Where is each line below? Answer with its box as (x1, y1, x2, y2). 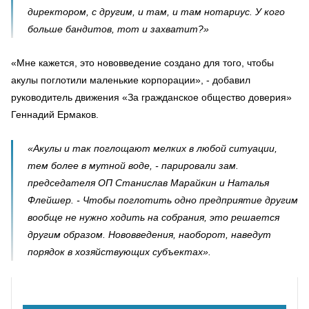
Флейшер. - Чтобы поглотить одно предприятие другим (28, 194, 298, 206)
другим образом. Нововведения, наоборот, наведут (28, 228, 271, 240)
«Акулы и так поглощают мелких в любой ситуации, (28, 142, 277, 154)
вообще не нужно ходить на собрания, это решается (28, 211, 279, 223)
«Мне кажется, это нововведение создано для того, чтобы (11, 57, 274, 68)
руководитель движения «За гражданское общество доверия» (11, 91, 292, 103)
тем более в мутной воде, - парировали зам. (28, 159, 239, 171)
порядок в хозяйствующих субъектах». (28, 246, 211, 257)
